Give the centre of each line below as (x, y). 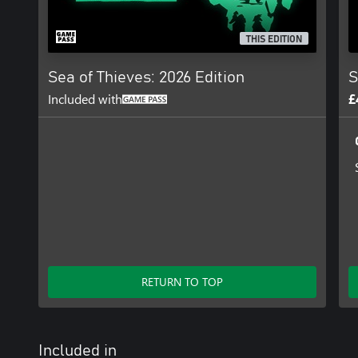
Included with (85, 98)
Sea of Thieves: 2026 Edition (146, 77)
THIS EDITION (274, 40)
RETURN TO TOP (182, 281)
